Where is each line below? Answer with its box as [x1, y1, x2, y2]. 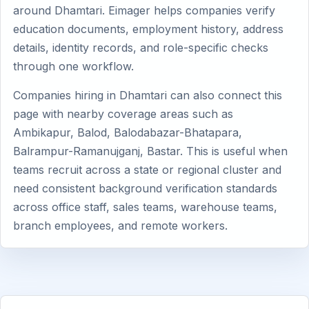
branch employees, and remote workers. [13, 219, 228, 232]
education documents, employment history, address [13, 22, 283, 36]
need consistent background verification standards [13, 181, 277, 195]
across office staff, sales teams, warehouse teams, [13, 200, 277, 214]
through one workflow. [13, 59, 134, 73]
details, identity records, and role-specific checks [13, 41, 268, 54]
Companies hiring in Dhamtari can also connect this [13, 88, 282, 102]
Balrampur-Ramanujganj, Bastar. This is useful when [13, 144, 288, 158]
